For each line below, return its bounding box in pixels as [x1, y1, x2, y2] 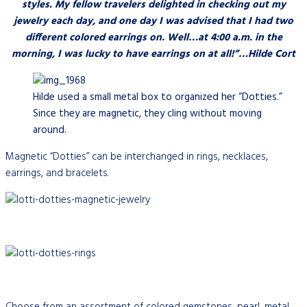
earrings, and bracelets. [5, 164, 108, 182]
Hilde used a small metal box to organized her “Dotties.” [33, 88, 282, 106]
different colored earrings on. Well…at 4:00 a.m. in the [25, 29, 282, 46]
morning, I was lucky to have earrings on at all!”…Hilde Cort [12, 45, 295, 62]
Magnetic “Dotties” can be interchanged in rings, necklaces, [5, 148, 268, 165]
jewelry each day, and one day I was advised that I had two [14, 12, 293, 29]
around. [33, 121, 66, 138]
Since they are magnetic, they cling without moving [33, 105, 262, 122]
